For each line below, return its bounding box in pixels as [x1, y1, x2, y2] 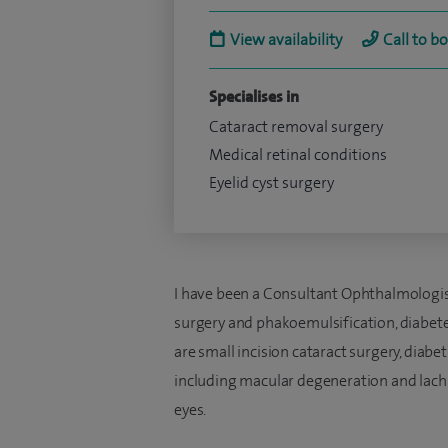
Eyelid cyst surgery [209, 172, 334, 193]
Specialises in [209, 86, 299, 107]
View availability [230, 29, 342, 50]
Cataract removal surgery [209, 116, 383, 137]
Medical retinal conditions [209, 144, 387, 165]
